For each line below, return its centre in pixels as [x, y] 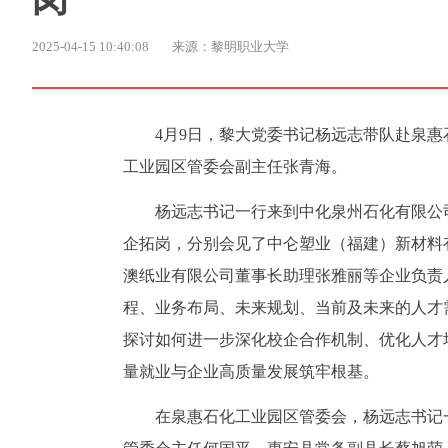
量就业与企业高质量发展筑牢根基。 [251, 371]
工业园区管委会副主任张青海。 [235, 166]
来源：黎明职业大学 [230, 46]
